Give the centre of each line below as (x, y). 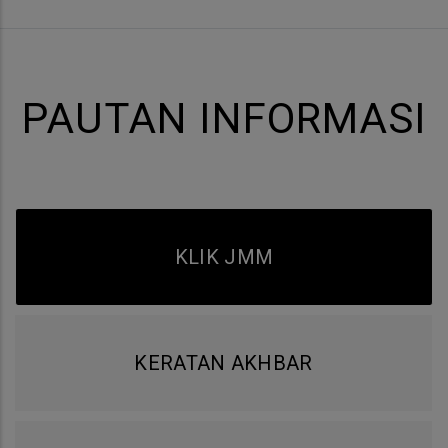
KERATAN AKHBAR (223, 362)
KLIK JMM (224, 256)
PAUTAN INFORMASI (224, 118)
